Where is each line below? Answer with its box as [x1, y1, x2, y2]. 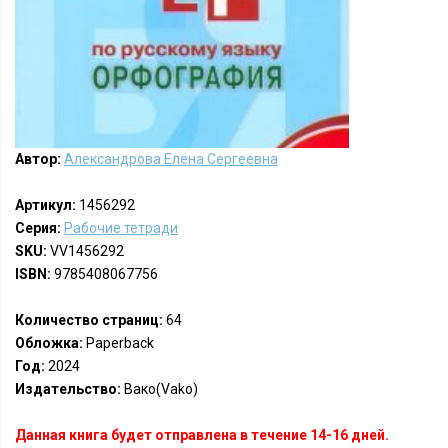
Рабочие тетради [64, 220, 178, 236]
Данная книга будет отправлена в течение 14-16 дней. [15, 427, 389, 443]
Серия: [15, 220, 61, 236]
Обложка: [15, 335, 83, 351]
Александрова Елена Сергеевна [64, 151, 278, 167]
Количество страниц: [15, 312, 163, 328]
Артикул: [15, 197, 76, 213]
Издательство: [15, 381, 121, 397]
